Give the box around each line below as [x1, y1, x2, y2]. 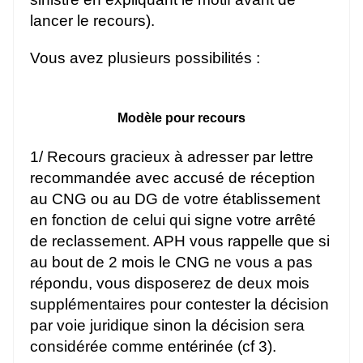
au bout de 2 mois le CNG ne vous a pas [30, 253, 313, 271]
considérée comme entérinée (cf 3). [30, 337, 276, 355]
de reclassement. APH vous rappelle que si [30, 232, 330, 250]
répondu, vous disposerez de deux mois [30, 274, 310, 292]
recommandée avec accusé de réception [30, 169, 315, 186]
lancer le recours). [30, 11, 155, 29]
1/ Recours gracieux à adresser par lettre [30, 147, 314, 165]
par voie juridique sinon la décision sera [30, 316, 305, 334]
